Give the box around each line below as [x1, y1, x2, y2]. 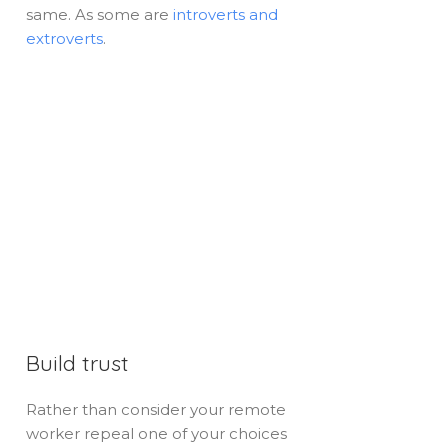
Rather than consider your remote [26, 399, 287, 419]
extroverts [26, 28, 104, 48]
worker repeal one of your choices [26, 423, 288, 443]
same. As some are [26, 4, 174, 24]
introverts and [173, 4, 279, 24]
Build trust [26, 349, 130, 377]
